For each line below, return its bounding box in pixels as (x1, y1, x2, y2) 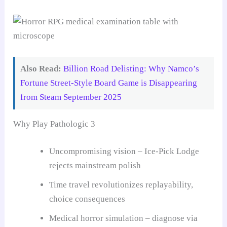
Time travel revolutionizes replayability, (49, 179, 194, 190)
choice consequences (49, 194, 126, 204)
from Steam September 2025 (20, 92, 122, 102)
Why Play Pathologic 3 (13, 119, 96, 129)
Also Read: (20, 64, 62, 74)
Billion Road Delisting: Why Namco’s (63, 64, 200, 74)
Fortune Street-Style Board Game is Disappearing (20, 78, 198, 88)
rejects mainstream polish (49, 160, 141, 170)
